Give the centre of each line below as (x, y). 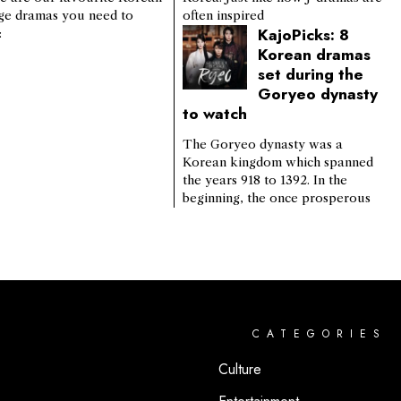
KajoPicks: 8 (303, 35)
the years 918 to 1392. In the (264, 181)
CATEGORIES (319, 334)
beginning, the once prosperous (276, 199)
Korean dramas (314, 55)
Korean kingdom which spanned (277, 163)
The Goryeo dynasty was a (262, 145)
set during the (310, 75)
